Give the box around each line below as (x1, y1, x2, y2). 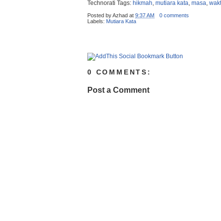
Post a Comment (87, 86, 149, 94)
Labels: (87, 18, 106, 24)
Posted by (87, 12, 112, 18)
